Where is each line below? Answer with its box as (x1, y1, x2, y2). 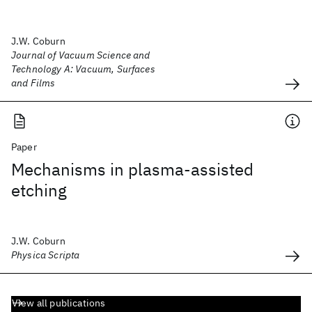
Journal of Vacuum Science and (11, 49, 150, 61)
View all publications (12, 297, 106, 309)
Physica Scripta (11, 249, 80, 261)
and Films (11, 77, 56, 89)
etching (11, 179, 67, 201)
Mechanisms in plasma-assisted (11, 158, 253, 180)
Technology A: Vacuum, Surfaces (11, 63, 155, 75)
